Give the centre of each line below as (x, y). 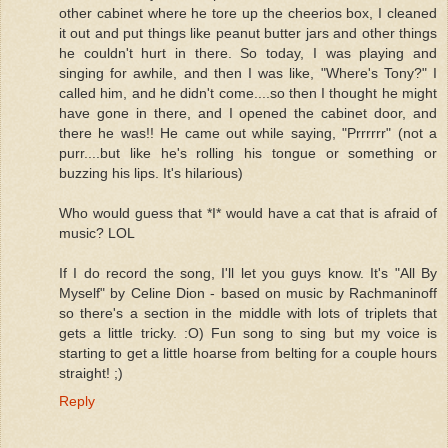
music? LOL (97, 232)
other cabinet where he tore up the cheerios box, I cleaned (248, 12)
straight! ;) (91, 372)
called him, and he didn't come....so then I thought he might (248, 92)
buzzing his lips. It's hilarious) (151, 172)
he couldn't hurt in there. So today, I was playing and (248, 52)
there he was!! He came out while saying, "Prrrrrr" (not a (248, 132)
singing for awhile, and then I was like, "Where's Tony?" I (248, 72)
